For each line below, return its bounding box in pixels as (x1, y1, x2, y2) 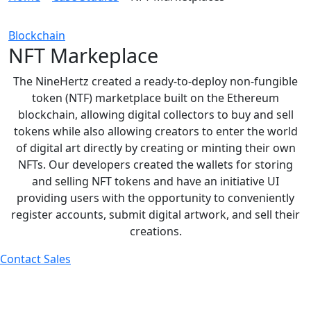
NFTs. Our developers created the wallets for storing (18, 157, 293, 172)
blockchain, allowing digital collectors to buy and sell (17, 107, 294, 122)
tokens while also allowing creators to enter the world (13, 124, 298, 139)
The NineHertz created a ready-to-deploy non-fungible (13, 74, 298, 89)
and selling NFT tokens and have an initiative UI (32, 174, 279, 189)
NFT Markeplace (8, 42, 158, 69)
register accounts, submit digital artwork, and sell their (11, 207, 300, 222)
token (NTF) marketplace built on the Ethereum (32, 90, 279, 106)
